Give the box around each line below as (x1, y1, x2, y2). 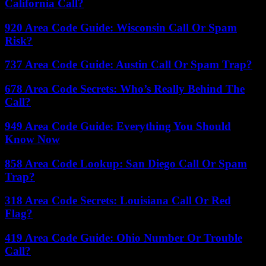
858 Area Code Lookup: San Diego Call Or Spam (5, 157, 247, 170)
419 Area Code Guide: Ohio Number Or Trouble (5, 232, 242, 245)
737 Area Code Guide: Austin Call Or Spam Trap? (5, 58, 252, 71)
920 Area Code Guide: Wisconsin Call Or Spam (5, 21, 237, 34)
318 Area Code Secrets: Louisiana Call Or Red (5, 194, 231, 207)
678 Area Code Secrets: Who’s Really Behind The (5, 83, 245, 96)
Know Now (5, 132, 60, 145)
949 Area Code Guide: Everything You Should (5, 119, 231, 132)
